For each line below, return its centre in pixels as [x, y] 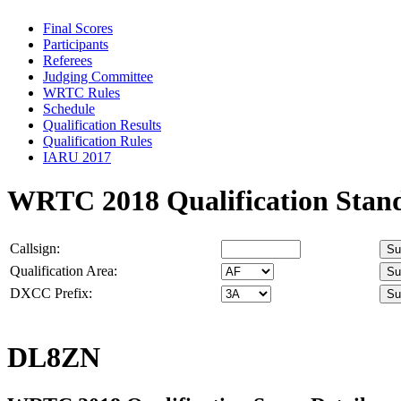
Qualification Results [102, 124]
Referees [68, 60]
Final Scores [78, 28]
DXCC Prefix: [51, 293]
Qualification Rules [98, 141]
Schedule [69, 108]
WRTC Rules [81, 92]
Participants [76, 44]
